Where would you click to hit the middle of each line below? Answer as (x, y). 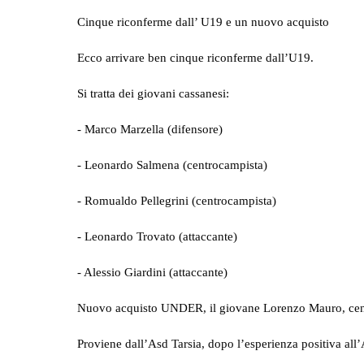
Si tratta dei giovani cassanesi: (153, 93)
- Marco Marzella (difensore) (150, 128)
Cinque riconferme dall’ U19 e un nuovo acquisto (203, 21)
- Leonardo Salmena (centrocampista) (172, 164)
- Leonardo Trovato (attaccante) (157, 236)
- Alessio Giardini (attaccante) (152, 271)
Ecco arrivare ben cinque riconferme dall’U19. (195, 57)
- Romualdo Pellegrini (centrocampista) (177, 200)
